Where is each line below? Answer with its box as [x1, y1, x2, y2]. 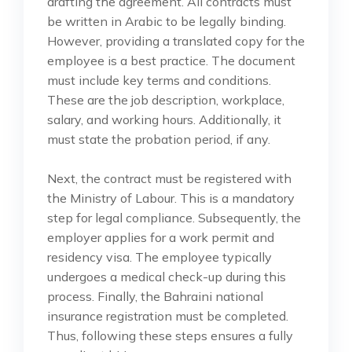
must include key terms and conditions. [47, 71, 271, 88]
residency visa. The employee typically [47, 248, 272, 265]
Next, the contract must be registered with [47, 170, 291, 186]
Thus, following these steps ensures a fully [47, 327, 293, 343]
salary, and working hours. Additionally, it [47, 111, 281, 127]
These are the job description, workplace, [47, 91, 284, 108]
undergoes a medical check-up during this [47, 268, 286, 284]
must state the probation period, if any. [47, 130, 270, 147]
